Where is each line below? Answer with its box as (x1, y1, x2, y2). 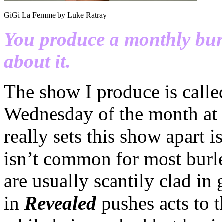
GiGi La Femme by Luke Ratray (4, 10, 107, 19)
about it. (4, 50, 71, 72)
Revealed (24, 192, 96, 214)
